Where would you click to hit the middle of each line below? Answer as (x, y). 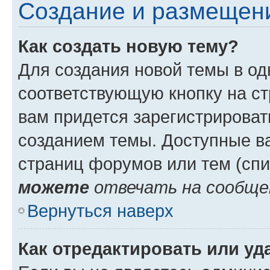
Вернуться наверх (100, 211)
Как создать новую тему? (128, 46)
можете (54, 187)
